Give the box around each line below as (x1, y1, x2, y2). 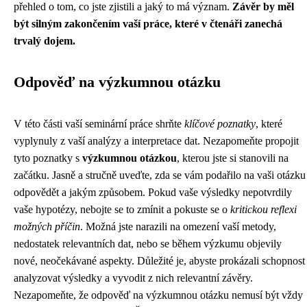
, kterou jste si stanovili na (177, 152, 288, 164)
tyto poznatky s (14, 152, 82, 164)
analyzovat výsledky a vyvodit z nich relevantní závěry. (14, 272, 253, 284)
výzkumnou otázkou (82, 152, 177, 164)
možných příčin (14, 221, 80, 232)
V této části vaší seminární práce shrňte (14, 118, 184, 130)
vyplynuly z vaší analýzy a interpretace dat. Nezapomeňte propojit (14, 135, 299, 147)
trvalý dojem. (14, 35, 75, 47)
